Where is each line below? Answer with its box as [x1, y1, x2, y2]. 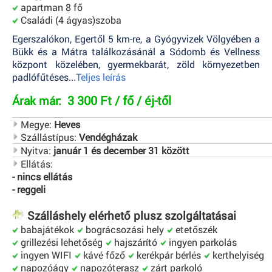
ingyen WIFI [18, 248, 72, 261]
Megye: [18, 117, 54, 131]
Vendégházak [79, 130, 137, 143]
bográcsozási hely [83, 222, 164, 236]
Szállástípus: [18, 130, 79, 143]
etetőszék [173, 222, 217, 236]
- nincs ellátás [12, 169, 72, 183]
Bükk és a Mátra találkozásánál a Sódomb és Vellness [12, 44, 260, 58]
